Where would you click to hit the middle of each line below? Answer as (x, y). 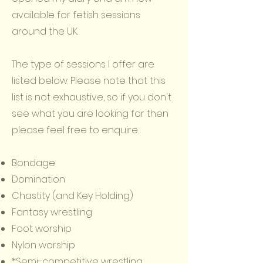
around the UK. (45, 31)
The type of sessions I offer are (83, 64)
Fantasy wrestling (52, 212)
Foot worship (42, 229)
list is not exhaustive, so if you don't (92, 97)
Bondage (33, 163)
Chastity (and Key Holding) (73, 196)
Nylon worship (43, 245)
